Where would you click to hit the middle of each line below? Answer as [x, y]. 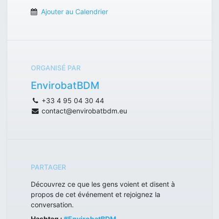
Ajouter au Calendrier [75, 11]
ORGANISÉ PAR [56, 67]
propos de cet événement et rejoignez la [96, 194]
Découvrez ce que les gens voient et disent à [103, 184]
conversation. [52, 204]
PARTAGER [48, 167]
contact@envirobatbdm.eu [84, 110]
